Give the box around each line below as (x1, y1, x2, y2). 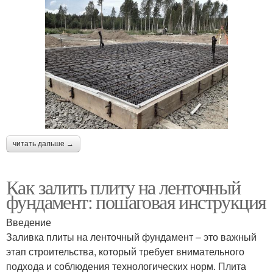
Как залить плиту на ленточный (6, 174, 241, 200)
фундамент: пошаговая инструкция (6, 188, 266, 214)
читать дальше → (13, 140, 74, 148)
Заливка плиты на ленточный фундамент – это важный (6, 230, 257, 244)
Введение (6, 215, 51, 229)
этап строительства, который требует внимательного (6, 244, 244, 258)
